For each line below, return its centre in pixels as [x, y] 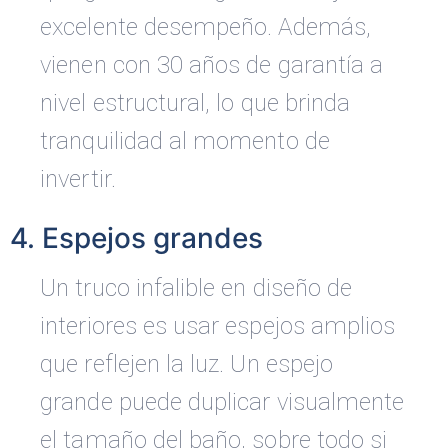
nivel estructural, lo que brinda [195, 103]
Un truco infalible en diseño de [196, 288]
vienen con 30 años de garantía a [212, 65]
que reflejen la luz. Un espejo [187, 364]
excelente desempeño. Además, [205, 27]
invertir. [78, 179]
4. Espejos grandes [137, 238]
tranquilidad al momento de [185, 141]
